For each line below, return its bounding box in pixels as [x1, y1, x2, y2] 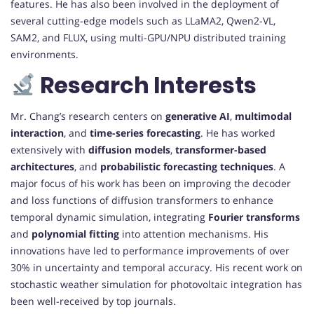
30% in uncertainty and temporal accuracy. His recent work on [11, 261, 303, 275]
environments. [11, 48, 78, 62]
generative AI [165, 109, 230, 123]
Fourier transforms [208, 210, 300, 224]
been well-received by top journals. [11, 294, 176, 308]
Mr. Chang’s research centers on [11, 109, 165, 123]
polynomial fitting [32, 227, 119, 241]
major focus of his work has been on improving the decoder [11, 177, 291, 191]
